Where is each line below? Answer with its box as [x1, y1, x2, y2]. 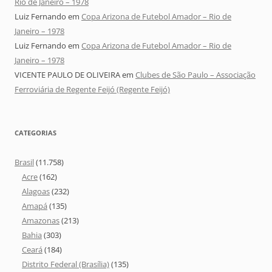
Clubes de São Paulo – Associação [135, 69, 256, 81]
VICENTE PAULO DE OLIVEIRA [15, 69, 120, 81]
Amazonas [22, 215, 59, 226]
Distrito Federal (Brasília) [22, 259, 109, 270]
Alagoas [22, 186, 50, 197]
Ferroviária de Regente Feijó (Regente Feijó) [15, 84, 170, 95]
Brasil [15, 157, 34, 168]
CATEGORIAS [15, 128, 56, 138]
